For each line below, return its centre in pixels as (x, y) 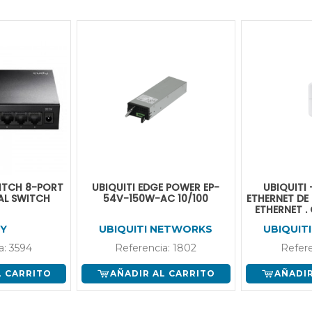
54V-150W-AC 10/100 (156, 198)
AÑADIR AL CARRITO (163, 273)
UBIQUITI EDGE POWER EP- (156, 187)
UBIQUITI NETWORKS (156, 229)
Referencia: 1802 (156, 248)
